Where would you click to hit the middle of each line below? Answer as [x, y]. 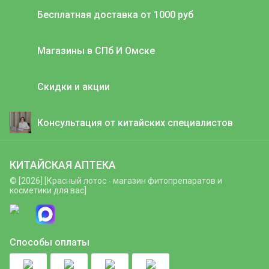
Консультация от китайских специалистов [135, 122]
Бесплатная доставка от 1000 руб [115, 14]
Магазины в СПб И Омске [96, 50]
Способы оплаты [50, 242]
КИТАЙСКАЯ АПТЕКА [63, 165]
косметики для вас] [48, 190]
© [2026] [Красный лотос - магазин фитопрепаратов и [116, 181]
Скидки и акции [74, 86]
